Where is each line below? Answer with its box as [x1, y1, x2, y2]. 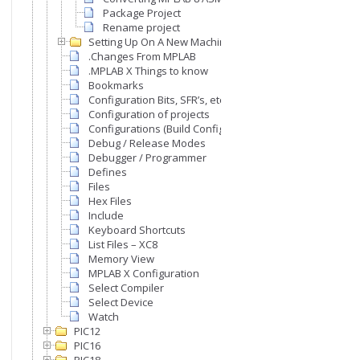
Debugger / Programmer [88, 150, 207, 166]
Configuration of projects [88, 107, 210, 122]
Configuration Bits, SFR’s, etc [88, 92, 224, 108]
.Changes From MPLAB [88, 49, 196, 64]
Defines [88, 165, 127, 180]
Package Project [103, 6, 181, 21]
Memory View [88, 252, 154, 267]
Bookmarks [88, 78, 144, 93]
